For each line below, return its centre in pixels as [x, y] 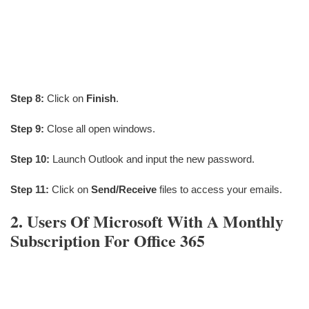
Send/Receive [125, 189]
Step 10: [30, 159]
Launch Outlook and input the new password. [152, 159]
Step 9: [27, 128]
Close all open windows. [100, 128]
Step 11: [30, 189]
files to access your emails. [221, 189]
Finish [101, 98]
